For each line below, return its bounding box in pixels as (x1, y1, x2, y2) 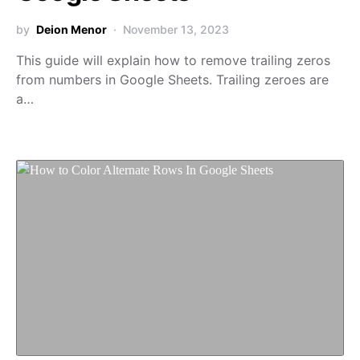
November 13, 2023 (123, 22, 229, 37)
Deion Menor (36, 22, 107, 37)
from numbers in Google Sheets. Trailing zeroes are (16, 72, 329, 88)
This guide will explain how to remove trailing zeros (16, 52, 330, 69)
